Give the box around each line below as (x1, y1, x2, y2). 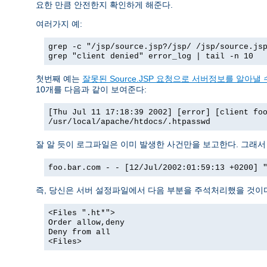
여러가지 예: (36, 19, 82, 29)
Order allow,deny (48, 218, 125, 228)
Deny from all (48, 228, 110, 237)
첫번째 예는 (36, 74, 82, 84)
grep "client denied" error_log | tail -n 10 (48, 52, 253, 61)
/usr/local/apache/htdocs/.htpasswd (48, 117, 210, 127)
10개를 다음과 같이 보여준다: (36, 85, 147, 95)
